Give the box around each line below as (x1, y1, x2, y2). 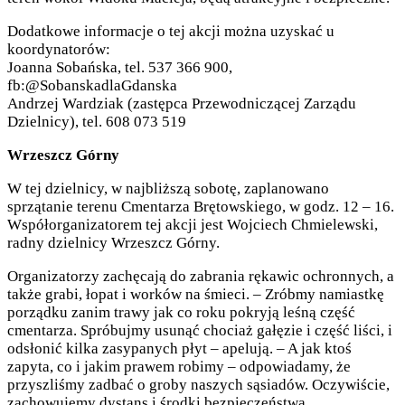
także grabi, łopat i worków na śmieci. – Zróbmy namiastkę (7, 286, 384, 304)
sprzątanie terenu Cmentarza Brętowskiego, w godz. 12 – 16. (7, 198, 394, 216)
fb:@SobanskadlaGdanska (7, 77, 177, 95)
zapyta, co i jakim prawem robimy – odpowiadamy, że (7, 358, 351, 376)
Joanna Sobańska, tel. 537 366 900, (7, 59, 232, 77)
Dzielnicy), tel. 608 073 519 (7, 113, 186, 131)
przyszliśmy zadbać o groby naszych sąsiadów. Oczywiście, (7, 376, 390, 394)
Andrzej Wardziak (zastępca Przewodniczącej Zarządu (7, 95, 356, 113)
